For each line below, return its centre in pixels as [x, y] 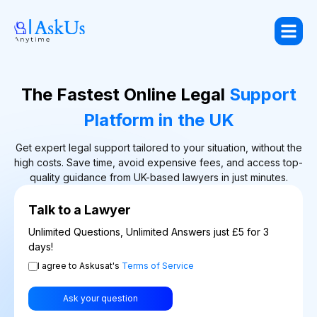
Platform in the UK [158, 120]
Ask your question [100, 298]
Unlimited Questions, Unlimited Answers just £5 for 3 [149, 232]
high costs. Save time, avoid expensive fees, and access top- [158, 162]
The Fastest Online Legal [123, 94]
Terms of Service [158, 266]
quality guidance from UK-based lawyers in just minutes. [158, 177]
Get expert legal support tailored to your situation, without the [158, 148]
